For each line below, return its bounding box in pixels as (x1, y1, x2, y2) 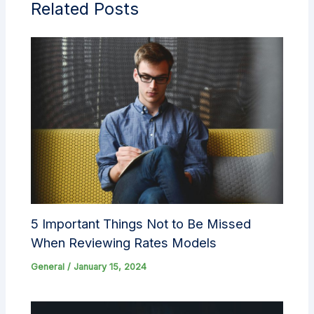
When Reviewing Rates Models (31, 234, 217, 250)
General (31, 261, 65, 272)
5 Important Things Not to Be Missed (31, 215, 252, 231)
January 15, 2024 (74, 261, 147, 272)
